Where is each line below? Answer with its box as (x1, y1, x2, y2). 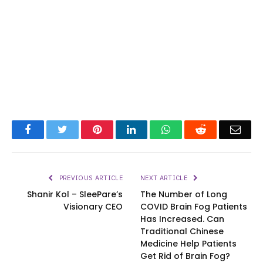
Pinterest (100, 124, 138, 135)
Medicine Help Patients (140, 238, 237, 250)
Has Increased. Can (140, 213, 224, 225)
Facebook (30, 124, 72, 135)
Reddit (205, 124, 234, 135)
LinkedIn (135, 124, 174, 135)
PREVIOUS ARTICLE (57, 174, 123, 183)
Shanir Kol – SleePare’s (27, 188, 123, 201)
